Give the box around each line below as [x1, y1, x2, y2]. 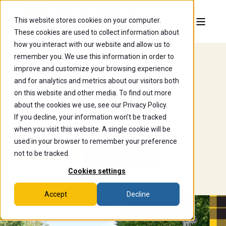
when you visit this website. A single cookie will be [14, 125, 171, 133]
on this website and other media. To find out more [14, 89, 172, 97]
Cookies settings [68, 167, 126, 176]
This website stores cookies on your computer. [14, 16, 161, 24]
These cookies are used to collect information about [14, 28, 179, 36]
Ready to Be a [20, 73, 162, 97]
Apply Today [30, 147, 74, 156]
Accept [44, 190, 67, 199]
